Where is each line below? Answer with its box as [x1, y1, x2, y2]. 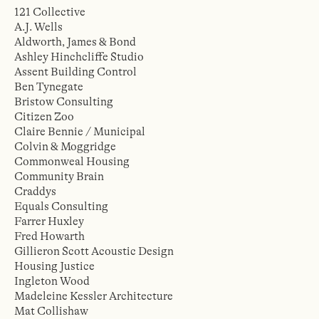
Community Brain [14, 170, 104, 183]
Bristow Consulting [14, 95, 113, 108]
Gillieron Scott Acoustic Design [14, 245, 174, 258]
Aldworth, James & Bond [14, 36, 136, 48]
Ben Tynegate [14, 80, 83, 93]
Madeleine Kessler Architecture [14, 290, 173, 303]
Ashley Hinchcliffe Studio [14, 51, 144, 63]
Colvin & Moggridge [14, 140, 116, 153]
